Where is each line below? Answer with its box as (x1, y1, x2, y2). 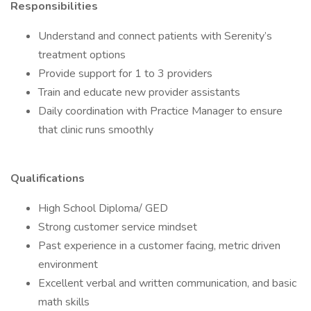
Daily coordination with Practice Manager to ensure (38, 103, 283, 119)
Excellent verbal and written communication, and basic (38, 276, 296, 291)
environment (38, 257, 101, 272)
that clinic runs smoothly (38, 122, 158, 137)
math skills (38, 294, 92, 310)
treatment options (38, 47, 130, 62)
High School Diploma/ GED (38, 201, 171, 216)
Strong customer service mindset (38, 219, 204, 235)
